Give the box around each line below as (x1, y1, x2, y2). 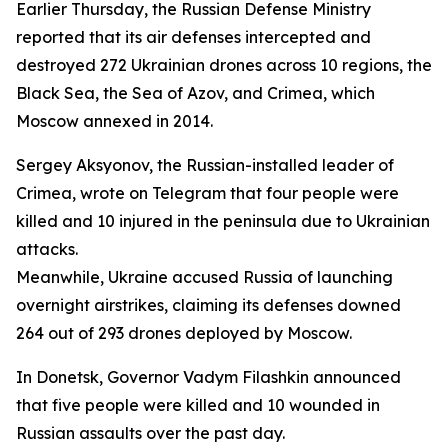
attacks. (16, 239, 78, 259)
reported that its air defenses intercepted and (16, 27, 371, 47)
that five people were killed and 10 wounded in (16, 395, 380, 415)
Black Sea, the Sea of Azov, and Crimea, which (16, 83, 375, 103)
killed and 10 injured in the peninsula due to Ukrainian (16, 211, 430, 231)
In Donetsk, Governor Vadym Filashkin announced (16, 367, 401, 387)
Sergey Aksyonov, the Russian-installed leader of (16, 155, 394, 175)
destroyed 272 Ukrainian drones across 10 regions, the (16, 55, 432, 75)
